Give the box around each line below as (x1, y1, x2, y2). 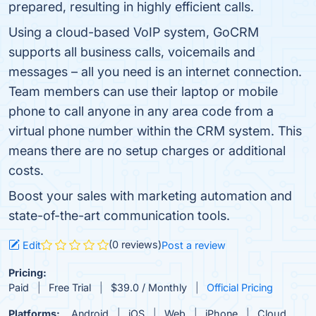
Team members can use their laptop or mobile (8, 84, 278, 99)
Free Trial (49, 281, 91, 293)
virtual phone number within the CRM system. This (8, 123, 302, 138)
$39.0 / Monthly (111, 281, 187, 293)
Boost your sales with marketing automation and (8, 188, 292, 203)
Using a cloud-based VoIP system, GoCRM (8, 25, 259, 39)
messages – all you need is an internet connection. (8, 64, 302, 79)
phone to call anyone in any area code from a (8, 104, 274, 119)
